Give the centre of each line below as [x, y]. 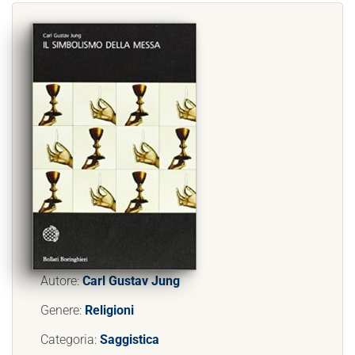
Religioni [109, 310]
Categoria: [70, 340]
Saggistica [130, 340]
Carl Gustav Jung [131, 281]
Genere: [63, 310]
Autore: [61, 281]
